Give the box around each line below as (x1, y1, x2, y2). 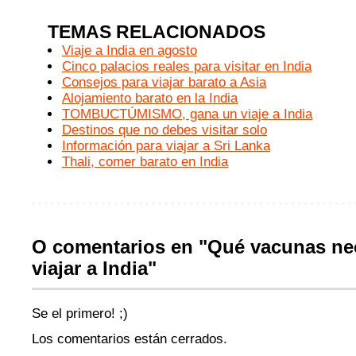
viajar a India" (32, 258, 157, 279)
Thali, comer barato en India (62, 154, 228, 169)
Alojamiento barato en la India (62, 91, 238, 106)
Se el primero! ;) (32, 306, 128, 321)
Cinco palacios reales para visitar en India (62, 59, 311, 74)
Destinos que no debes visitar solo (62, 122, 267, 137)
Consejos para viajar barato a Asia (62, 75, 266, 90)
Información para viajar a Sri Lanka (62, 138, 270, 153)
